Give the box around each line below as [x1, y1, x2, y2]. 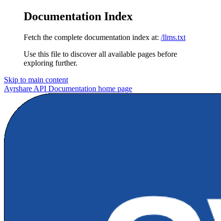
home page [96, 84, 132, 93]
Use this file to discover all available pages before [24, 49, 177, 58]
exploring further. [24, 58, 77, 67]
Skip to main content [4, 75, 68, 84]
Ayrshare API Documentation [4, 84, 96, 93]
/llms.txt [161, 33, 185, 41]
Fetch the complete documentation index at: [24, 33, 159, 41]
